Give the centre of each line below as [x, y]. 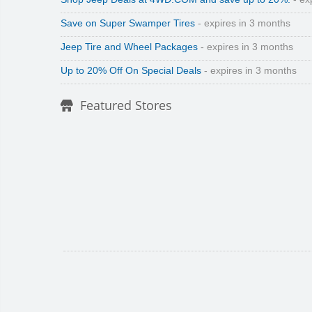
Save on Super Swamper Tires [128, 24]
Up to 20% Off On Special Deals [131, 71]
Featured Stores [126, 106]
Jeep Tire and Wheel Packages [129, 47]
